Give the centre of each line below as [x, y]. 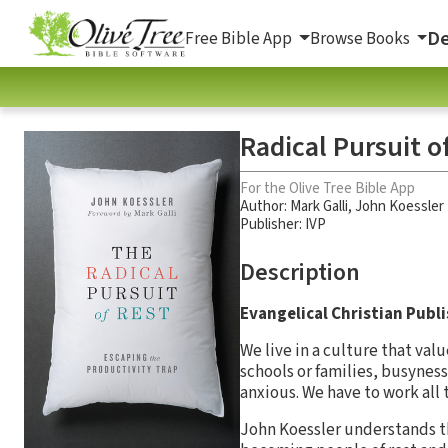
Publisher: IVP [283, 224]
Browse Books [361, 38]
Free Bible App [240, 38]
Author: [265, 206]
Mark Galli [319, 206]
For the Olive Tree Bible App [327, 188]
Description [300, 272]
